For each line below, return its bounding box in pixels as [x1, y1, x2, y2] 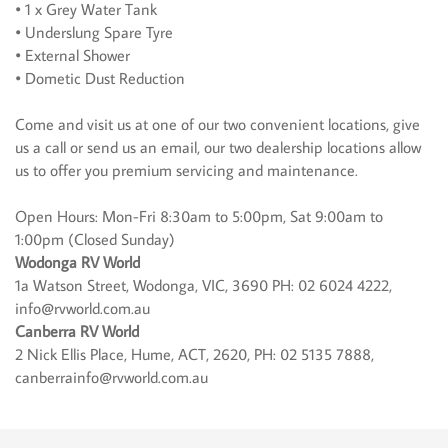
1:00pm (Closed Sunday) [15, 229, 175, 250]
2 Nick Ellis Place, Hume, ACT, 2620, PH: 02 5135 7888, [15, 344, 374, 365]
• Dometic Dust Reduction [15, 68, 185, 89]
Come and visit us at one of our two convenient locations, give [15, 114, 420, 135]
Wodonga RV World [15, 252, 140, 273]
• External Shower [15, 45, 130, 66]
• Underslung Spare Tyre [15, 22, 173, 43]
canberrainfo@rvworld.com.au [15, 367, 208, 388]
